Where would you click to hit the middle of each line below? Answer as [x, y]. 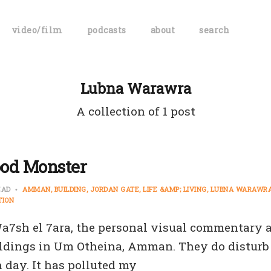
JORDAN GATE [114, 189]
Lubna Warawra [135, 88]
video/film [37, 30]
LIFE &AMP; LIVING [175, 189]
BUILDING [70, 189]
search [214, 30]
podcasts [106, 30]
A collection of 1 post [135, 111]
